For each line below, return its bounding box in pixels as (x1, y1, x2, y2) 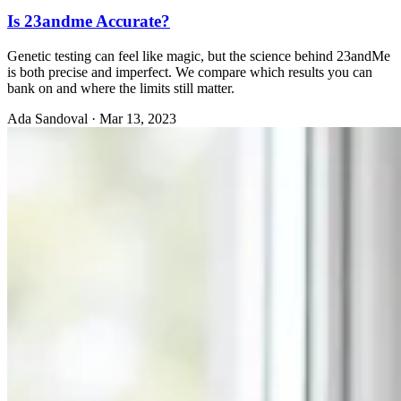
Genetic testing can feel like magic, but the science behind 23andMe (7, 47, 390, 64)
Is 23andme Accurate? (7, 12, 170, 31)
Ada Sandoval (7, 110, 88, 126)
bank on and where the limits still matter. (7, 80, 235, 96)
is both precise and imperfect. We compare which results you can (7, 64, 372, 80)
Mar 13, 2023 (99, 110, 176, 126)
